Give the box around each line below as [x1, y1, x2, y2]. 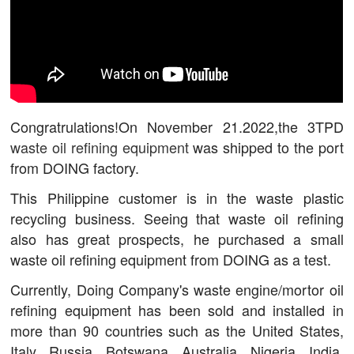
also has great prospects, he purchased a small [10, 228, 344, 250]
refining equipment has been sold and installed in [10, 299, 344, 320]
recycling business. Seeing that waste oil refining [10, 208, 344, 229]
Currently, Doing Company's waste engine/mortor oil [10, 278, 344, 299]
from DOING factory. [10, 157, 140, 179]
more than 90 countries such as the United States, [10, 319, 344, 341]
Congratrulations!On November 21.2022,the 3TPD [10, 116, 344, 137]
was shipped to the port [188, 137, 344, 158]
